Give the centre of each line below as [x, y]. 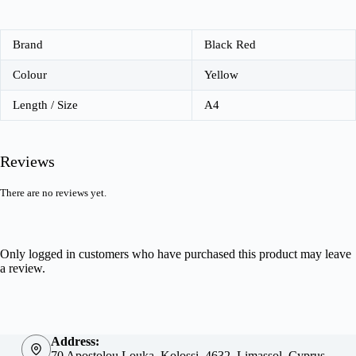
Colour [30, 75]
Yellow [221, 75]
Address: [75, 342]
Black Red [230, 45]
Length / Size [45, 105]
